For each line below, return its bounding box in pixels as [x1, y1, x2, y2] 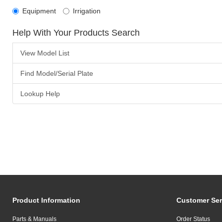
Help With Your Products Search [12, 28, 140, 38]
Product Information [12, 196, 80, 205]
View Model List [20, 49, 69, 57]
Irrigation [72, 7, 101, 15]
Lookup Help [20, 90, 60, 98]
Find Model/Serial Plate [20, 69, 93, 78]
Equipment [22, 7, 56, 15]
